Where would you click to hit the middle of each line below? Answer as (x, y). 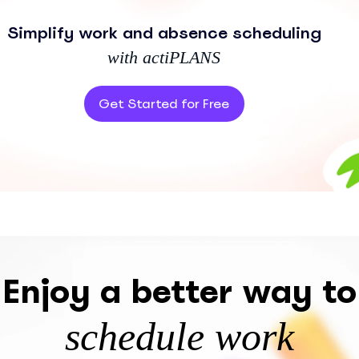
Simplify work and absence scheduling (164, 32)
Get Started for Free (164, 103)
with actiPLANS (164, 57)
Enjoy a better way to (179, 291)
